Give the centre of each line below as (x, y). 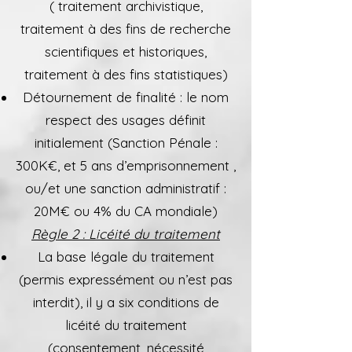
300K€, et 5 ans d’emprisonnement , (126, 165)
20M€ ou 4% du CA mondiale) (126, 211)
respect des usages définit (126, 120)
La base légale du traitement (126, 257)
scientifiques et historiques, (126, 51)
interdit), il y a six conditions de (126, 302)
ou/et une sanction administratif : (126, 188)
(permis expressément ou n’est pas (126, 279)
